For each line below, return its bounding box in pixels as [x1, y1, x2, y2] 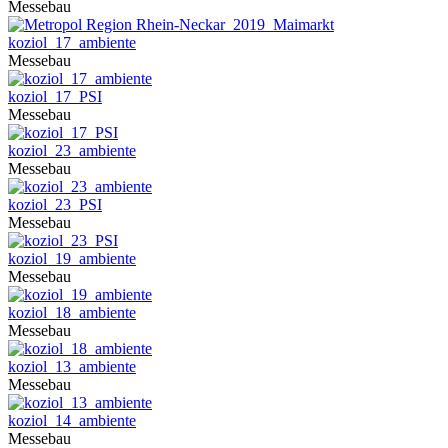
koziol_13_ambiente [8, 358, 136, 375]
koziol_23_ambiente [8, 142, 136, 159]
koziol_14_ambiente [8, 412, 136, 429]
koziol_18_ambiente [8, 304, 136, 321]
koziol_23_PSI [8, 196, 102, 213]
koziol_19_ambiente [8, 250, 136, 267]
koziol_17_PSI [8, 88, 102, 105]
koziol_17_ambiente [8, 34, 136, 51]
